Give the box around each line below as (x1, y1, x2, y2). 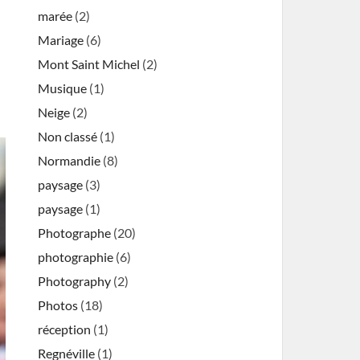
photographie (38, 249, 114, 264)
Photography (38, 273, 112, 288)
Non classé (38, 129, 98, 144)
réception (38, 321, 92, 337)
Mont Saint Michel (38, 56, 141, 72)
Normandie (38, 153, 101, 168)
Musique (38, 80, 88, 96)
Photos (38, 297, 79, 313)
